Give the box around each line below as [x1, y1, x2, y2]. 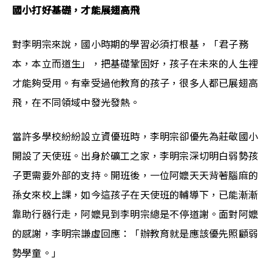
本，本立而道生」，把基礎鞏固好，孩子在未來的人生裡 [12, 58, 259, 70]
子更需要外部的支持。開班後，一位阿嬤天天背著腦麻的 [12, 169, 259, 182]
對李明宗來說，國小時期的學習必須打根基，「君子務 [12, 38, 248, 50]
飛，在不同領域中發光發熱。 [12, 97, 140, 109]
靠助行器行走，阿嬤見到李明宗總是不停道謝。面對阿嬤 [12, 208, 259, 220]
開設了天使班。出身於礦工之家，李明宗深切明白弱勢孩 [12, 150, 259, 162]
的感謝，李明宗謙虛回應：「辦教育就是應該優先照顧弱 [12, 228, 259, 240]
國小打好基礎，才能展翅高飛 [12, 4, 140, 16]
